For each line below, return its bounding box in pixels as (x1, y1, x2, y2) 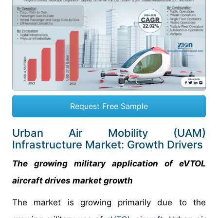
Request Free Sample (70, 101, 148, 111)
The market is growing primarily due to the (12, 198, 206, 208)
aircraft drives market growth (12, 176, 133, 186)
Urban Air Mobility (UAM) (12, 127, 206, 140)
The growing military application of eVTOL (12, 159, 206, 169)
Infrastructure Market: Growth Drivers (12, 138, 203, 151)
